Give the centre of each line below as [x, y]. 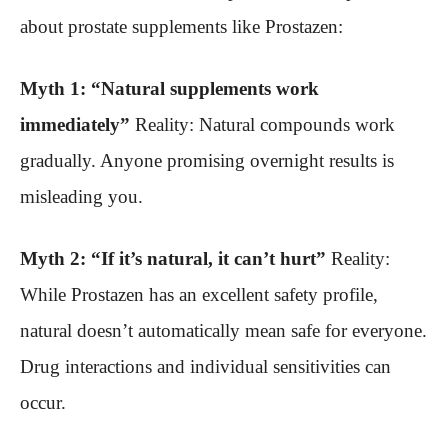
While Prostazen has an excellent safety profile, [199, 295]
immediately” [75, 125]
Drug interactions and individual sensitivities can [205, 367]
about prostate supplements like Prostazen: [181, 27]
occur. [43, 403]
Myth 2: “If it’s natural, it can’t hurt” [173, 259]
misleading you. [81, 197]
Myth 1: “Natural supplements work [169, 89]
